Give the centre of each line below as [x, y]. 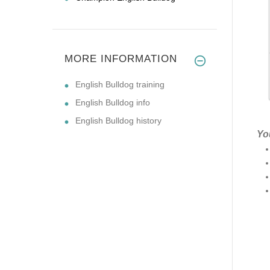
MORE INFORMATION [121, 58]
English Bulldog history [118, 120]
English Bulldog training [120, 84]
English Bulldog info [113, 102]
